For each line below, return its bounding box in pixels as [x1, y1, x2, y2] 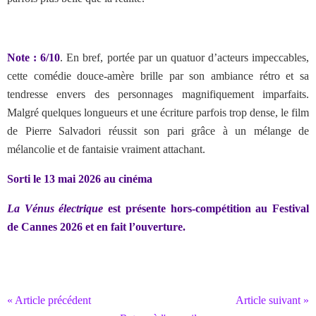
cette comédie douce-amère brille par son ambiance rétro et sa [7, 70, 309, 82]
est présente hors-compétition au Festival [108, 202, 310, 214]
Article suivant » [236, 294, 309, 306]
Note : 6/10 [7, 51, 61, 63]
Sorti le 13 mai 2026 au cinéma [7, 173, 152, 185]
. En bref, [60, 51, 107, 63]
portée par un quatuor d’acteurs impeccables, [107, 51, 310, 63]
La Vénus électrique [7, 202, 109, 214]
